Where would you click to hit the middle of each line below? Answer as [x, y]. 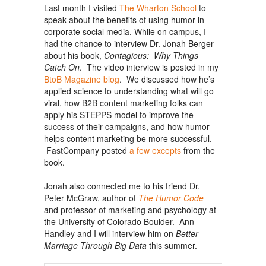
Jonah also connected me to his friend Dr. [122, 186]
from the [198, 151]
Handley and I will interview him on [110, 234]
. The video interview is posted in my [149, 67]
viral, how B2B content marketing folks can [123, 103]
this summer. [172, 246]
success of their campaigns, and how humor [127, 127]
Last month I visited [82, 8]
